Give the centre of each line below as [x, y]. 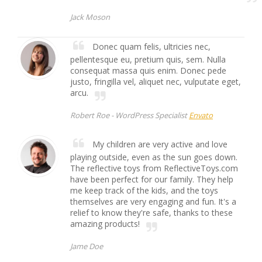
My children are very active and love [159, 144]
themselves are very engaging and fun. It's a [153, 201]
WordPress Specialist [151, 115]
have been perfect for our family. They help [152, 179]
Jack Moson [90, 17]
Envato [201, 115]
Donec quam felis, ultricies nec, [150, 46]
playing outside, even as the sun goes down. [154, 157]
